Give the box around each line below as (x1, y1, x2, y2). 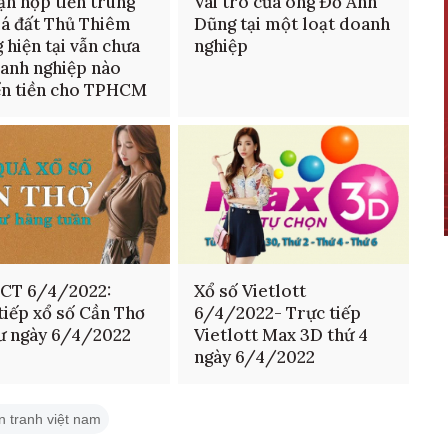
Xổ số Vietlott (193, 279, 306, 302)
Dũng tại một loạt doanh (193, 13, 390, 36)
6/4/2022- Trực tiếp (193, 301, 361, 324)
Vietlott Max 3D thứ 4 (193, 323, 368, 346)
